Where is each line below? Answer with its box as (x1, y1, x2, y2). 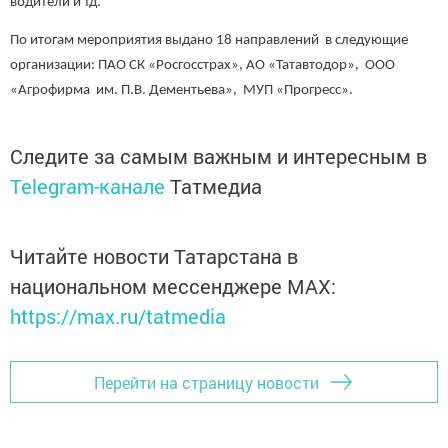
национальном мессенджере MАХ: (10, 273, 336, 300)
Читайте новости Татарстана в (10, 243, 298, 270)
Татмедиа (170, 173, 262, 200)
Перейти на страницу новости (94, 371, 319, 393)
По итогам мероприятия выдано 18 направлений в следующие (10, 33, 408, 49)
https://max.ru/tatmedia (10, 303, 226, 330)
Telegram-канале (10, 173, 165, 200)
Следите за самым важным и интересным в (10, 143, 427, 170)
